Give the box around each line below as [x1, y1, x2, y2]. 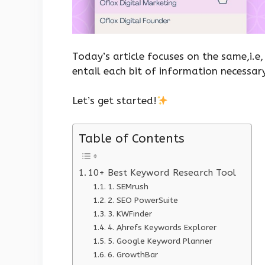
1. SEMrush [107, 181, 148, 192]
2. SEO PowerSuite [107, 195, 178, 205]
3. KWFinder [107, 208, 152, 219]
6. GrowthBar [107, 249, 158, 260]
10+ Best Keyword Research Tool [88, 167, 240, 178]
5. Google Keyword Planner [107, 235, 212, 246]
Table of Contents [79, 131, 185, 146]
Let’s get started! [72, 95, 157, 107]
